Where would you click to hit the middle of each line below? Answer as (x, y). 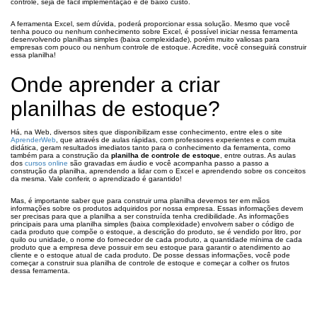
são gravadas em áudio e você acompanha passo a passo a (168, 163)
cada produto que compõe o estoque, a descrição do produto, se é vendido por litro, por (156, 232)
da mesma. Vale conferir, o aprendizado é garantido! (96, 179)
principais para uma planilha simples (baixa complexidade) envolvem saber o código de (152, 224)
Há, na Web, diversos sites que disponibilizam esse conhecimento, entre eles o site (146, 132)
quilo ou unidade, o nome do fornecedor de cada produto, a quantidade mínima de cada (156, 240)
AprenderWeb (33, 140)
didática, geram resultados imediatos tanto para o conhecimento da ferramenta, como (151, 148)
